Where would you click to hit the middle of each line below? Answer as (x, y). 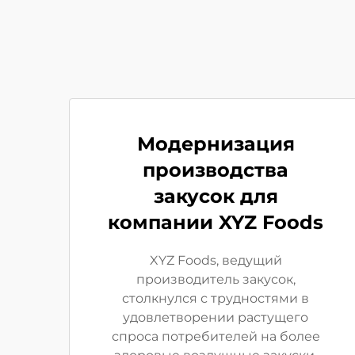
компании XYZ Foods (216, 222)
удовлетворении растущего (216, 317)
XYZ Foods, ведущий (216, 260)
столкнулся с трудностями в (216, 298)
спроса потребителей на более (216, 336)
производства (216, 170)
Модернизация (216, 144)
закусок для (216, 196)
